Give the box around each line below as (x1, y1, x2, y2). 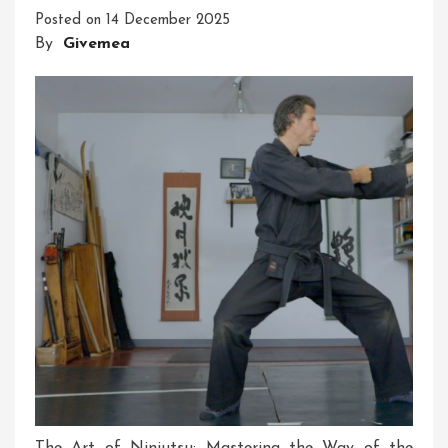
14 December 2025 (106, 13, 230, 29)
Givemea (63, 36, 130, 53)
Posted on (35, 13, 106, 29)
